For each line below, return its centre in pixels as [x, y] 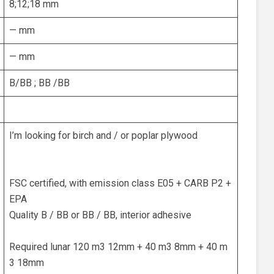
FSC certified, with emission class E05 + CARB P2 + [120, 183]
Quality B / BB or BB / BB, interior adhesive [100, 215]
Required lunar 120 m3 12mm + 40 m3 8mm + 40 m [118, 247]
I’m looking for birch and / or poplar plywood [103, 135]
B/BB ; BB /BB [39, 83]
